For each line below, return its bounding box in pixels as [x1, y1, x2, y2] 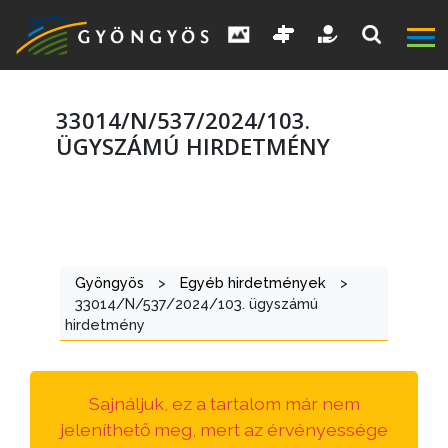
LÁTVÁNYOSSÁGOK [22, 312, 191, 334]
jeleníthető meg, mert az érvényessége [60, 419, 388, 441]
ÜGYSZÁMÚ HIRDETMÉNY [56, 130, 331, 161]
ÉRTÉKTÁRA [22, 414, 126, 436]
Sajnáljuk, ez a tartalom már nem [88, 393, 360, 415]
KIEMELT [27, 285, 103, 307]
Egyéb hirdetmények [180, 274, 326, 292]
